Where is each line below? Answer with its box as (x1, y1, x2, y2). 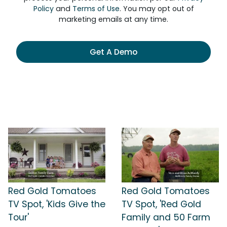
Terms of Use (72, 4, 120, 14)
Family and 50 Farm (122, 211, 210, 223)
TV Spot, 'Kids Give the (8, 198, 105, 210)
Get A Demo (90, 46, 137, 58)
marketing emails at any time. (59, 14, 168, 24)
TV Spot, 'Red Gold (122, 198, 201, 210)
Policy (33, 4, 54, 14)
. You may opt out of (119, 4, 194, 14)
